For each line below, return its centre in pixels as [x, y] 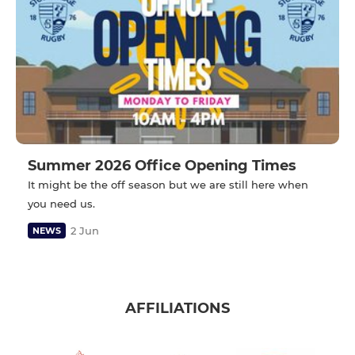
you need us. [61, 203]
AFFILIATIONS [177, 309]
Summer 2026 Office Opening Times [162, 165]
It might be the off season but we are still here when [168, 184]
